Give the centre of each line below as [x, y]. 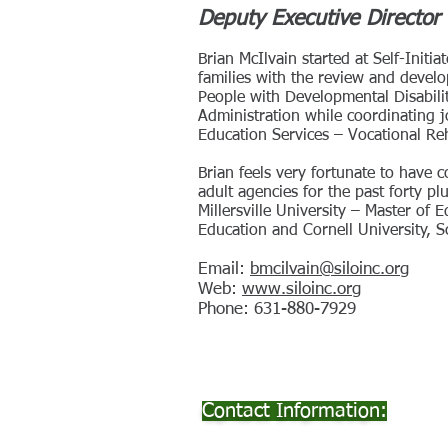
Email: [224, 269]
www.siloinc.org [301, 289]
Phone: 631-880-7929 [277, 309]
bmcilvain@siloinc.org [329, 269]
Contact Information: [294, 411]
